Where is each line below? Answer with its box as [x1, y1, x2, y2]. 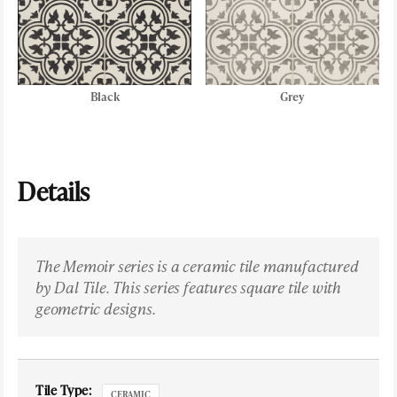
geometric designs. [35, 297, 156, 319]
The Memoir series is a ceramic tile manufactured [35, 254, 359, 276]
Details [18, 174, 90, 208]
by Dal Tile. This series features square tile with [35, 276, 341, 298]
